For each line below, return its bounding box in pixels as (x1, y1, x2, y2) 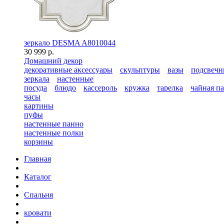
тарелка (157, 83, 183, 92)
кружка (124, 83, 149, 92)
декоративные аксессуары (24, 65, 112, 74)
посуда (24, 83, 47, 92)
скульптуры (120, 65, 160, 74)
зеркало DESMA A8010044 (24, 38, 115, 47)
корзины (24, 137, 53, 146)
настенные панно (24, 119, 83, 128)
